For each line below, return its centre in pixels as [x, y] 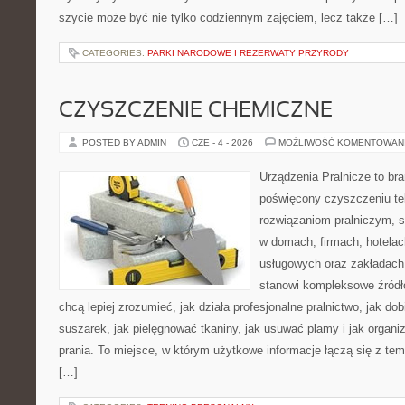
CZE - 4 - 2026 [222, 142]
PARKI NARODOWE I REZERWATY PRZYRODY [248, 53]
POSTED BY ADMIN [126, 142]
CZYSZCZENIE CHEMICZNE [196, 111]
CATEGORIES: [115, 53]
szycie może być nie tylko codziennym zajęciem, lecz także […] [228, 18]
